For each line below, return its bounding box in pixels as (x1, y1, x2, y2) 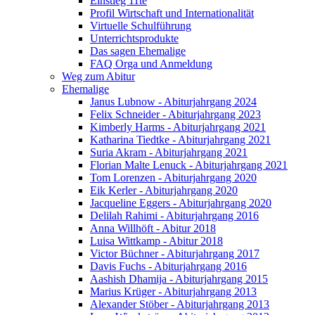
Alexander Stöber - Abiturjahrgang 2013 (90, 298, 269, 310)
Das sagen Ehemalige (90, 45, 186, 57)
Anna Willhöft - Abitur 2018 (90, 222, 216, 234)
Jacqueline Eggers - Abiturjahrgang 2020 (90, 197, 271, 209)
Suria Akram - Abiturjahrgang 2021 (90, 146, 247, 158)
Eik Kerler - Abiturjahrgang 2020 (90, 184, 238, 196)
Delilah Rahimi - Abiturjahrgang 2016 (90, 210, 259, 221)
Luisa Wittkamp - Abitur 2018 (90, 235, 223, 247)
